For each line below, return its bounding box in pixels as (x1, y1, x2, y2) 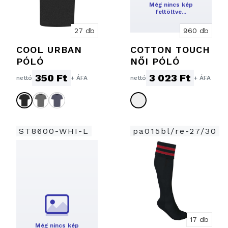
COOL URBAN (16, 44, 82, 55)
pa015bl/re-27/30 (133, 126, 217, 136)
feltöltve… (155, 8, 186, 15)
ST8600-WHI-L (19, 126, 89, 136)
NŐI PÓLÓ (130, 55, 180, 67)
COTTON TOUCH (130, 44, 210, 55)
